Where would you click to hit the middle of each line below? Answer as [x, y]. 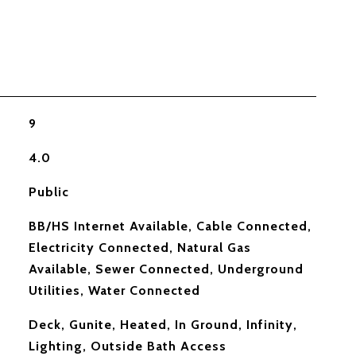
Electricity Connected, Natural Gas [139, 248]
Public [48, 192]
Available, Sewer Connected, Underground [166, 269]
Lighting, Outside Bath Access [127, 346]
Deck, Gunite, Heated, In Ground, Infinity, [163, 325]
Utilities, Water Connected [114, 290]
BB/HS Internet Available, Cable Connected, [170, 226]
